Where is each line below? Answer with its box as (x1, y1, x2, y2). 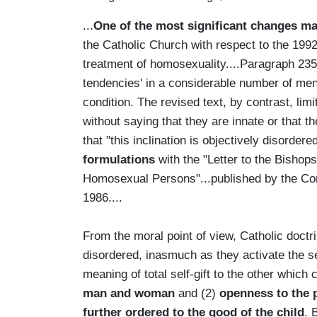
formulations (83, 152, 155, 166)
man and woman (83, 286, 175, 300)
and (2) (175, 286, 219, 300)
